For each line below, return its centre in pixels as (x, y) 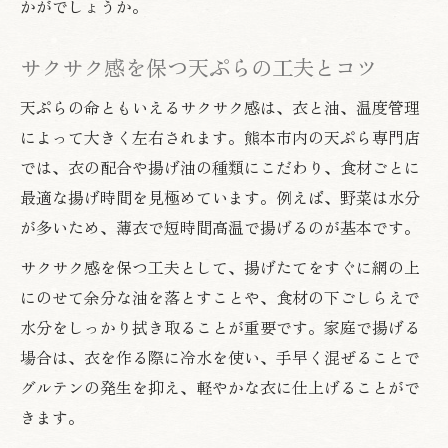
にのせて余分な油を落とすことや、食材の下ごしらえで (220, 296)
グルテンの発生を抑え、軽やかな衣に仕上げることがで (220, 386)
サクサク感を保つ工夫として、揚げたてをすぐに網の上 (220, 266)
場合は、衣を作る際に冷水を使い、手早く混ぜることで (220, 356)
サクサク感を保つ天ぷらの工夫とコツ (198, 66)
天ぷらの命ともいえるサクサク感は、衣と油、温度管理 (220, 106)
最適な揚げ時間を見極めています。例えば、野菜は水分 (220, 196)
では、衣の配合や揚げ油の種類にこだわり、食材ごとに (220, 166)
